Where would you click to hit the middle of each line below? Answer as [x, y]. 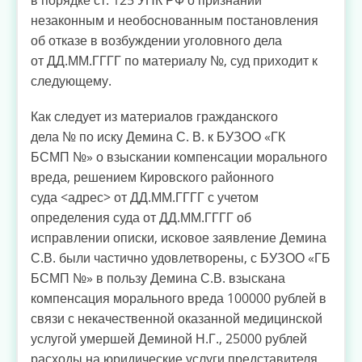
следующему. [71, 80]
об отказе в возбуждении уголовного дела [156, 40]
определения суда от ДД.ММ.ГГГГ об [141, 218]
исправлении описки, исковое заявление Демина [179, 238]
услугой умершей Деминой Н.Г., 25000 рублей [169, 339]
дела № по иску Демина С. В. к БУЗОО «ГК [158, 137]
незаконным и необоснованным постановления [175, 20]
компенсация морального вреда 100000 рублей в [179, 299]
